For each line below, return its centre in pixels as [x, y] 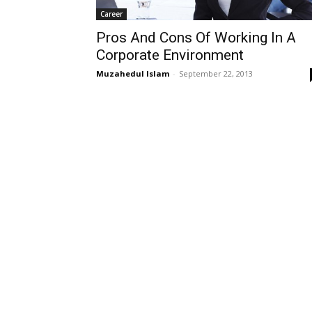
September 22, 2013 [216, 73]
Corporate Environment [170, 55]
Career [111, 14]
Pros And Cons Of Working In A [196, 38]
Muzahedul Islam [133, 73]
